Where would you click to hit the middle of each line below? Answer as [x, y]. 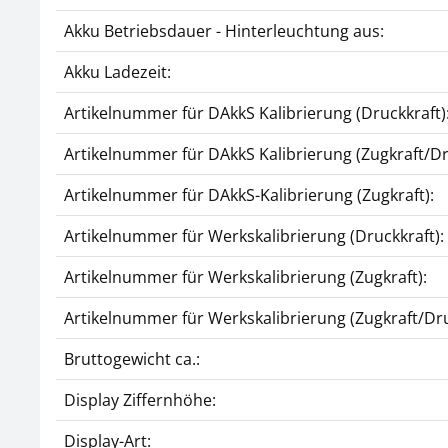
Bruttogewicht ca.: [132, 359]
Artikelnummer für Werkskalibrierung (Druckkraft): [254, 236]
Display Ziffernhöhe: [140, 400]
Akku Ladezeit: [117, 72]
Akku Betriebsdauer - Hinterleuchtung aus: [224, 31]
